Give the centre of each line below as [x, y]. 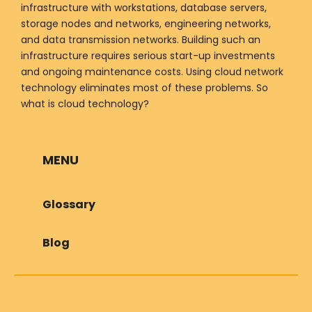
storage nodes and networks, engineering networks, [146, 23]
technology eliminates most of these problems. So [145, 87]
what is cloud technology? [85, 103]
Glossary [69, 204]
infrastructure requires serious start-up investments [148, 55]
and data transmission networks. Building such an [141, 39]
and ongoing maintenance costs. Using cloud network [152, 71]
